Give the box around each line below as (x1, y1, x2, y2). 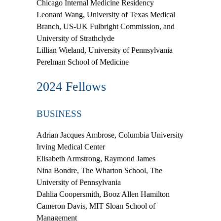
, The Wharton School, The (77, 166, 162, 175)
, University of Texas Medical (83, 10, 175, 19)
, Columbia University (114, 131, 184, 140)
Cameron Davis (37, 202, 85, 211)
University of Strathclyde (37, 34, 114, 42)
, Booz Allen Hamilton (99, 190, 170, 199)
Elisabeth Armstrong (37, 154, 100, 163)
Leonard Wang (37, 10, 83, 19)
